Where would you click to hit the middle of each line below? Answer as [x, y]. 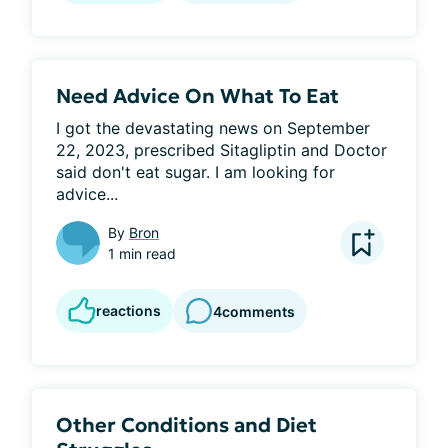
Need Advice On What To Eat [197, 96]
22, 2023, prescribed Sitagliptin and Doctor [221, 150]
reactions [128, 310]
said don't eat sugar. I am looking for [195, 172]
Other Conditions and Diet [186, 425]
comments [258, 311]
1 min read [142, 253]
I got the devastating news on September [213, 128]
